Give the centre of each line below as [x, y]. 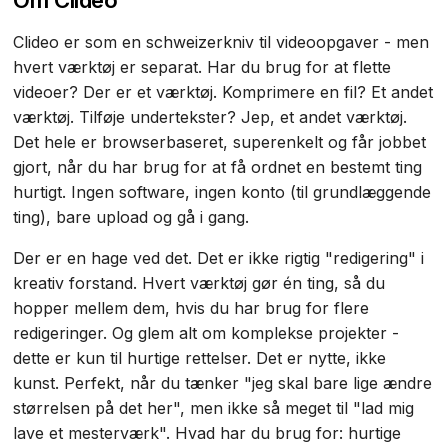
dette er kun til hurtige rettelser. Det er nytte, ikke [200, 357]
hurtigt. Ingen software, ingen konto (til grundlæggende [222, 191]
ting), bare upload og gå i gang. [131, 216]
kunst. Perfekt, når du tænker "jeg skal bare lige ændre [223, 382]
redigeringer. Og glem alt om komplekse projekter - [206, 332]
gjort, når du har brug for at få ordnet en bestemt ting [218, 166]
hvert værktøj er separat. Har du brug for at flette [202, 66]
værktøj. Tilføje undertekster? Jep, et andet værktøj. [210, 116]
